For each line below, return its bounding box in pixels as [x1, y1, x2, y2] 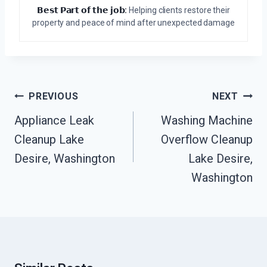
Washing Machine [161, 113, 253, 128]
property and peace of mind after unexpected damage [32, 18, 235, 28]
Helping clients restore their [127, 5, 230, 15]
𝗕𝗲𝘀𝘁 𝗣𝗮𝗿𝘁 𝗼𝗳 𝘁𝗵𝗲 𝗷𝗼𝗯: [37, 5, 128, 15]
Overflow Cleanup [161, 132, 253, 147]
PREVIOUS [29, 91, 79, 103]
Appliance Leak [14, 113, 94, 128]
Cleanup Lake [14, 132, 84, 147]
